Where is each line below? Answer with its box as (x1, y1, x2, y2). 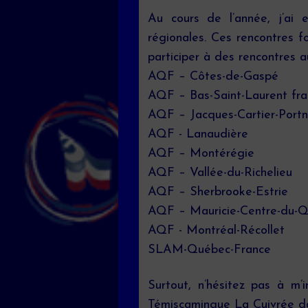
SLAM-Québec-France (148, 243, 271, 256)
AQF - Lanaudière (148, 128, 248, 141)
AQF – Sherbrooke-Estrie (148, 186, 288, 199)
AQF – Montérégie (148, 147, 254, 160)
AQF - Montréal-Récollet (148, 224, 285, 237)
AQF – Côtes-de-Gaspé (148, 70, 278, 83)
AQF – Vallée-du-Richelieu (148, 166, 292, 179)
